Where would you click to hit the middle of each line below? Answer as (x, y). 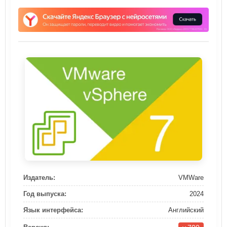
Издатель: (39, 177)
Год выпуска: (45, 194)
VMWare (191, 177)
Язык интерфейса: (53, 210)
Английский (186, 210)
